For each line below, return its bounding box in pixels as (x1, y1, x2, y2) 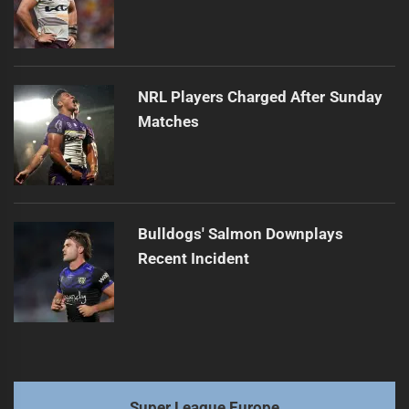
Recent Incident (137, 248, 249, 267)
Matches (137, 111, 199, 131)
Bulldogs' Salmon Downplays (137, 224, 344, 243)
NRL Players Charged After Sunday (137, 87, 383, 106)
